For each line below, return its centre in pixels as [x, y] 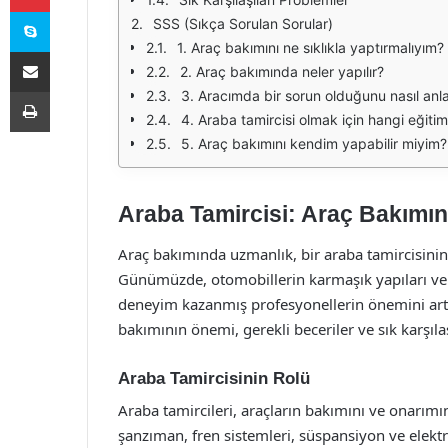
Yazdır [68, 91]
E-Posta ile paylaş [68, 51]
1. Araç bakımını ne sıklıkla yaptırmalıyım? [310, 47]
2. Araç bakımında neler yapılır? [282, 71]
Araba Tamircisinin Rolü [214, 378]
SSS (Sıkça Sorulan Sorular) [243, 23]
